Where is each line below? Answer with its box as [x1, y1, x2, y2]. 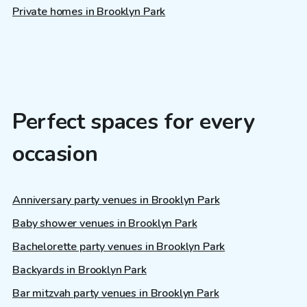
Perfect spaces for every [12, 107, 255, 137]
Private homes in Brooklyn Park [12, 4, 166, 20]
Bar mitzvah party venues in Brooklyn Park [12, 285, 219, 301]
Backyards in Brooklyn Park [12, 262, 147, 278]
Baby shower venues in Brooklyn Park [12, 215, 197, 231]
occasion [12, 139, 98, 169]
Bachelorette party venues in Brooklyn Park [12, 238, 225, 254]
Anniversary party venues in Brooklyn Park [12, 192, 220, 208]
